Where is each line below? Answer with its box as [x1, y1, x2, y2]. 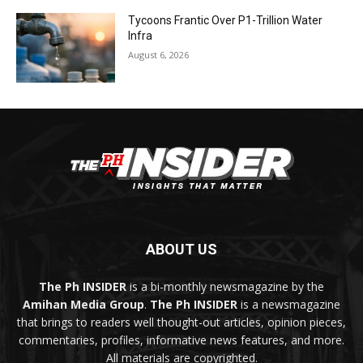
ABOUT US [146, 240, 217, 258]
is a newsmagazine [237, 296, 340, 312]
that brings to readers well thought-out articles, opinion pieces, [17, 314, 346, 330]
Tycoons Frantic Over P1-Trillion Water [128, 14, 323, 28]
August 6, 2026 [128, 49, 190, 62]
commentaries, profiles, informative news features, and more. [19, 331, 344, 348]
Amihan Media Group [23, 296, 144, 312]
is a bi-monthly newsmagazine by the [126, 278, 324, 294]
